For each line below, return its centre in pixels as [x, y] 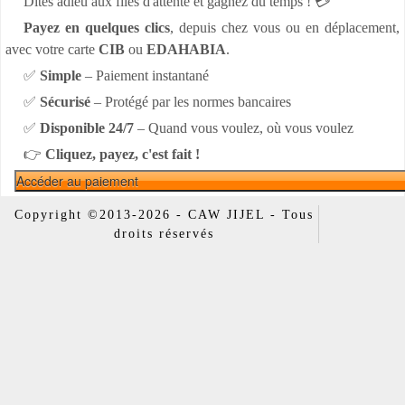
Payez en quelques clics [97, 28]
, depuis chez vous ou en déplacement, [285, 28]
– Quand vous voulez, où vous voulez [244, 128]
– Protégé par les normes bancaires [191, 102]
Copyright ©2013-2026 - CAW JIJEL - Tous [164, 215]
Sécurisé [65, 102]
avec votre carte [52, 49]
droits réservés [164, 234]
